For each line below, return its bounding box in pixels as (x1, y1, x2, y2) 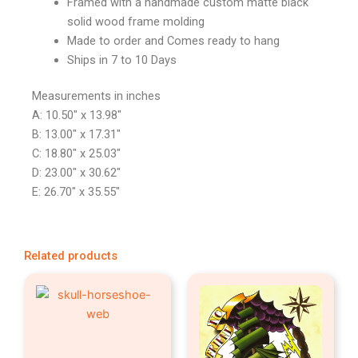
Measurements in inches (32, 89, 161, 104)
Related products (24, 248, 117, 263)
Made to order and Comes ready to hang (66, 33, 280, 48)
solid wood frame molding (66, 14, 205, 29)
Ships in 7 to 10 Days (66, 52, 177, 67)
